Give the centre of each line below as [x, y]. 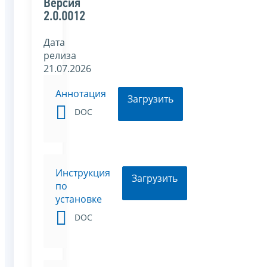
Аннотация [81, 93]
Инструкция [83, 173]
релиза [60, 55]
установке [79, 199]
